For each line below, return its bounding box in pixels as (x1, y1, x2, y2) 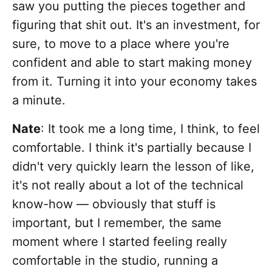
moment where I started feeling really (12, 234, 227, 250)
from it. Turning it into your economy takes (12, 74, 257, 89)
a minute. (12, 93, 66, 108)
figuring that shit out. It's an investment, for (12, 18, 260, 33)
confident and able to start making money (12, 55, 252, 70)
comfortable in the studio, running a (12, 253, 218, 268)
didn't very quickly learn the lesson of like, (12, 159, 254, 174)
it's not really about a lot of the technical (12, 178, 243, 193)
